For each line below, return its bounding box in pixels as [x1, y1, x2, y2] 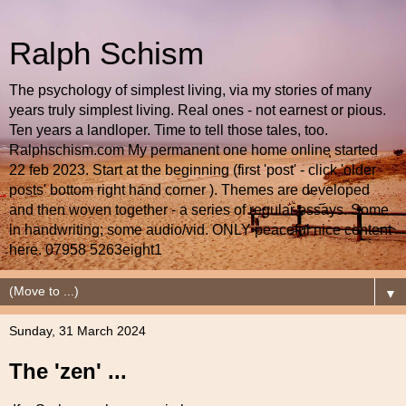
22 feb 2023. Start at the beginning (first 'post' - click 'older [9, 162, 376, 178]
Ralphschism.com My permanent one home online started [9, 142, 378, 158]
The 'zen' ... [9, 359, 127, 383]
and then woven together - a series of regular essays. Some [9, 202, 389, 217]
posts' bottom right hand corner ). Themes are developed [9, 182, 370, 198]
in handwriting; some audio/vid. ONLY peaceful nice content [9, 222, 391, 237]
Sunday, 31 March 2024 [9, 324, 146, 338]
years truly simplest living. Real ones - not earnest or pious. [9, 102, 386, 118]
